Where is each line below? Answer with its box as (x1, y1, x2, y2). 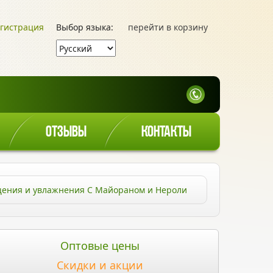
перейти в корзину (128, 21, 208, 33)
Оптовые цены (60, 238, 140, 253)
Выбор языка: (56, 21, 113, 33)
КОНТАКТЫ (141, 124, 191, 141)
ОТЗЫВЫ (46, 124, 87, 141)
